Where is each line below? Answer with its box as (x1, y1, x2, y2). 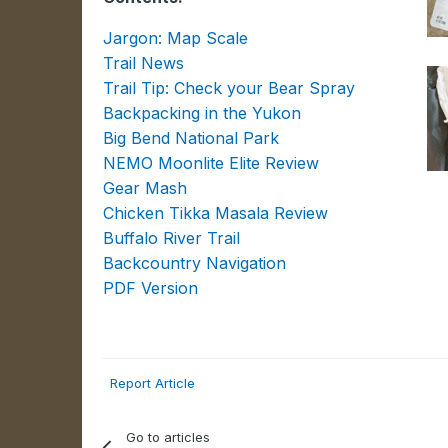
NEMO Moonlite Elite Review (103, 153, 320, 173)
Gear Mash (103, 178, 188, 198)
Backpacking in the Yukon (103, 103, 302, 123)
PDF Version (103, 278, 199, 298)
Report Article (110, 375, 196, 391)
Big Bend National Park (103, 128, 280, 148)
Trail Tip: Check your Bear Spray (103, 78, 356, 98)
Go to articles (125, 429, 210, 445)
